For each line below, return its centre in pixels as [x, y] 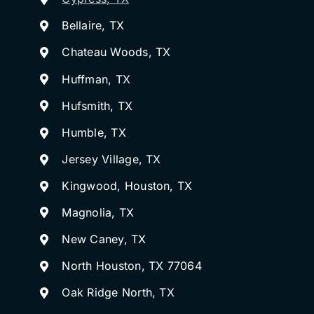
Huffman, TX [96, 79]
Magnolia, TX [98, 212]
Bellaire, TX [93, 26]
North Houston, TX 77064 [132, 266]
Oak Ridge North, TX [118, 293]
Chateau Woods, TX [116, 52]
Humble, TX [94, 132]
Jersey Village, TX [111, 159]
